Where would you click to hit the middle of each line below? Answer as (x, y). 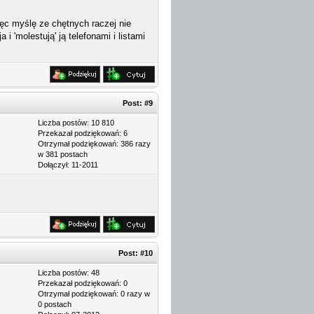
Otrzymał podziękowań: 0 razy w (94, 294)
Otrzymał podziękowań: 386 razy (94, 144)
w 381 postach (63, 154)
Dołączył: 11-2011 (68, 165)
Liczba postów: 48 (69, 273)
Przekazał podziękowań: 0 (83, 283)
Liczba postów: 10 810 (76, 123)
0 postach (55, 304)
